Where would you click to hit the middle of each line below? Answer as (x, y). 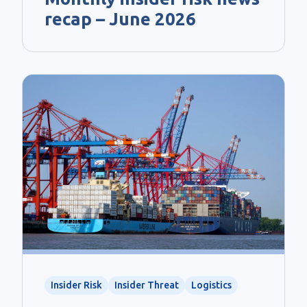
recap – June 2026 (120, 19)
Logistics (211, 285)
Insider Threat (147, 285)
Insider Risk (76, 285)
